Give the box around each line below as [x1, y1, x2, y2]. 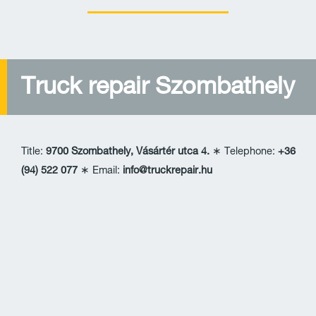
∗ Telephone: [209, 147, 278, 158]
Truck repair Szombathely [21, 77, 295, 102]
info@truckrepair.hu [123, 166, 212, 177]
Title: [21, 147, 46, 158]
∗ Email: [78, 166, 123, 177]
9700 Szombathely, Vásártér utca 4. [46, 147, 209, 158]
